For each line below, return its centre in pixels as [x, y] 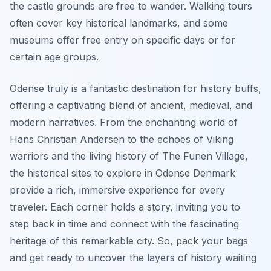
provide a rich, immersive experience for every [117, 190]
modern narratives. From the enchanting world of [124, 122]
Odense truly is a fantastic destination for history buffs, [135, 88]
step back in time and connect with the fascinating [124, 224]
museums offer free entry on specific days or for [122, 40]
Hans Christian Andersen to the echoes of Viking [122, 139]
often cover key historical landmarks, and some [119, 23]
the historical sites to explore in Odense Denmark [122, 173]
